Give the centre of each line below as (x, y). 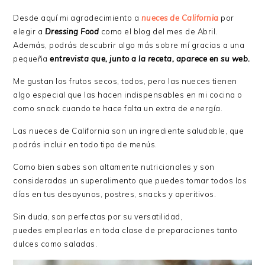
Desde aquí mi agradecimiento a (77, 18)
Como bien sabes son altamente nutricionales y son (114, 167)
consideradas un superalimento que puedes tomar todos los (130, 180)
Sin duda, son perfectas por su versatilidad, (98, 216)
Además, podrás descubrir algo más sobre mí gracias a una (129, 45)
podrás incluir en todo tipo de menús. (85, 144)
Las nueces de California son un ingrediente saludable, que (129, 131)
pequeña (32, 59)
